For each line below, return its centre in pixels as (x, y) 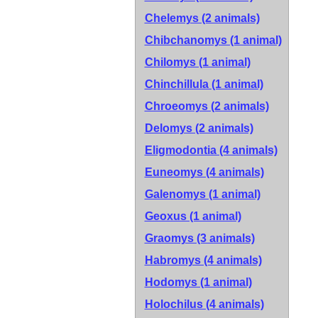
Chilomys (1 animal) (197, 62)
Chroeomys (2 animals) (207, 106)
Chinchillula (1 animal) (204, 84)
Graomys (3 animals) (199, 238)
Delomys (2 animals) (199, 128)
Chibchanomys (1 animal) (213, 40)
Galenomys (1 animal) (202, 194)
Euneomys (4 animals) (204, 172)
